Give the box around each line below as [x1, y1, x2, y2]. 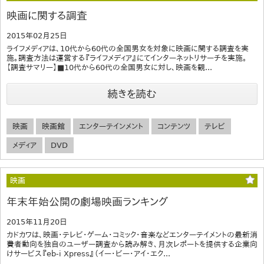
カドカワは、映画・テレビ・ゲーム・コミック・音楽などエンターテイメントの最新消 [6, 230, 258, 240]
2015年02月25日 [6, 31, 67, 41]
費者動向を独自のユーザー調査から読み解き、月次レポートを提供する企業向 [6, 240, 258, 249]
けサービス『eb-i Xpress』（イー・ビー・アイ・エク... [6, 249, 170, 259]
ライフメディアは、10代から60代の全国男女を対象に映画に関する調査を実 [6, 44, 249, 54]
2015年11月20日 [6, 217, 67, 227]
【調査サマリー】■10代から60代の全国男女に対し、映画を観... [6, 63, 212, 72]
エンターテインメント [79, 122, 143, 131]
